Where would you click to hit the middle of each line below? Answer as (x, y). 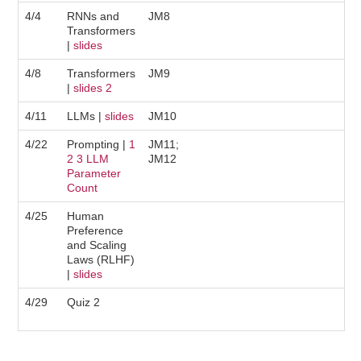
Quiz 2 (84, 302)
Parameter (94, 173)
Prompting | (98, 144)
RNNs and (93, 16)
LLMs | (86, 116)
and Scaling (97, 245)
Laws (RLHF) (101, 259)
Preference (95, 230)
